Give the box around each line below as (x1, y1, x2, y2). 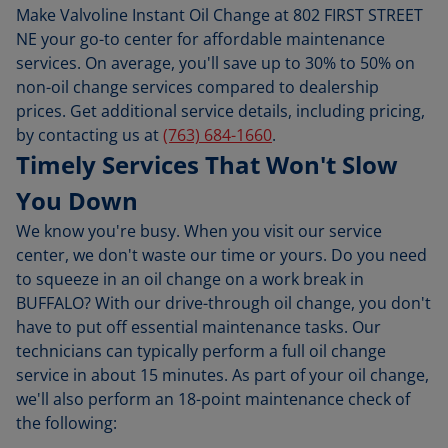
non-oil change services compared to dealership (16, 76, 379, 98)
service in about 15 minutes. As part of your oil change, (16, 364, 429, 386)
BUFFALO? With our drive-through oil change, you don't (16, 292, 431, 314)
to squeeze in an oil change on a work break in (16, 268, 364, 290)
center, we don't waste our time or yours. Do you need (16, 244, 427, 266)
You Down (16, 184, 138, 217)
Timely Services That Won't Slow (16, 148, 398, 181)
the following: (16, 412, 117, 434)
